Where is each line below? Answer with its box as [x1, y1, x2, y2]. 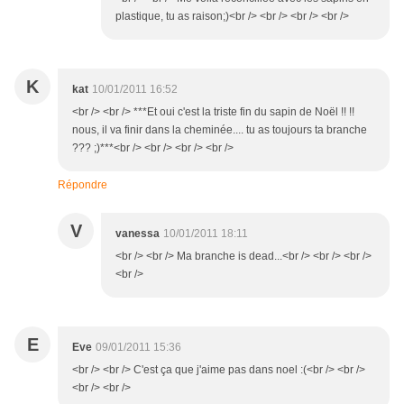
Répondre [58, 179, 107, 192]
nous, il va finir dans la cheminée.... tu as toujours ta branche [72, 124, 367, 137]
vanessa [115, 227, 160, 241]
